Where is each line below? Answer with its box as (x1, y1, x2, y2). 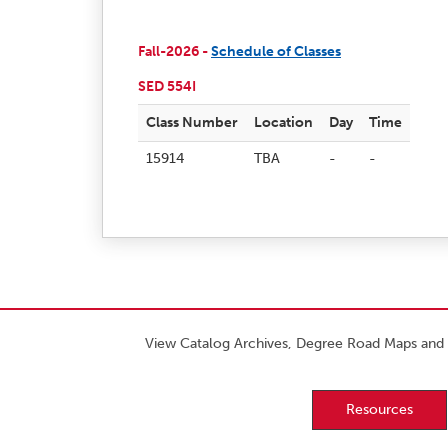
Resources (345, 400, 413, 418)
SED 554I (138, 77, 196, 95)
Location (254, 113, 313, 131)
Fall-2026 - (138, 42, 211, 60)
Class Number (146, 113, 238, 131)
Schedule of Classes (211, 42, 341, 60)
